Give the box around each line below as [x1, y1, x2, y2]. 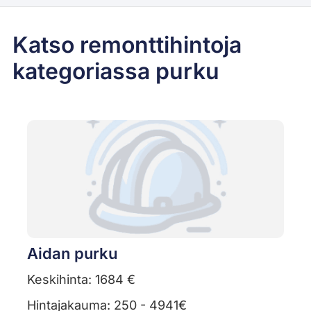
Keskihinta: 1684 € [26, 272, 135, 287]
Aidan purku [26, 244, 117, 263]
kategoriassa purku [12, 58, 219, 85]
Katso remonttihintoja [12, 31, 242, 59]
